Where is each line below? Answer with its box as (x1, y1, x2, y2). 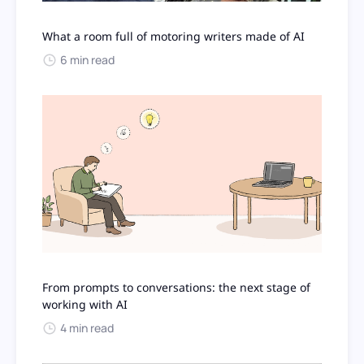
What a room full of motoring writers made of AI (42, 28, 305, 45)
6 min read (60, 52, 115, 68)
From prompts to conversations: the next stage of (42, 279, 310, 295)
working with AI (42, 297, 128, 312)
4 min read (60, 320, 114, 336)
